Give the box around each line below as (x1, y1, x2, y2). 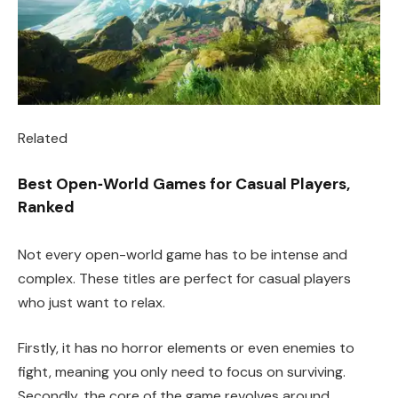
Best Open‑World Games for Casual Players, (18, 173, 350, 194)
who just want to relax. (18, 292, 165, 312)
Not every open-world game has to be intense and (18, 244, 347, 264)
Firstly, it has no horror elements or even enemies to (18, 338, 354, 358)
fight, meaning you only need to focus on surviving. (18, 362, 346, 382)
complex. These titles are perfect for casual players (18, 268, 351, 288)
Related (18, 129, 68, 148)
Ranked (18, 196, 75, 217)
